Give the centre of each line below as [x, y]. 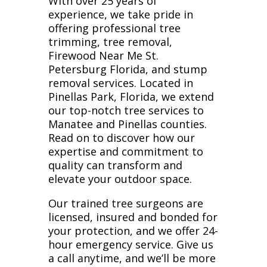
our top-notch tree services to [126, 110]
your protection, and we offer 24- [133, 231]
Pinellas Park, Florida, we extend [131, 97]
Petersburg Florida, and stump [128, 69]
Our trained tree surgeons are [125, 203]
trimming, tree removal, [110, 42]
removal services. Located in [120, 83]
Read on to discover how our [121, 138]
